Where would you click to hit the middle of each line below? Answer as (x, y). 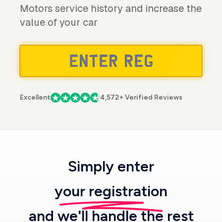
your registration (111, 191)
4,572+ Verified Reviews (141, 97)
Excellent (35, 97)
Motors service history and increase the (111, 8)
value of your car (59, 22)
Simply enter (111, 166)
